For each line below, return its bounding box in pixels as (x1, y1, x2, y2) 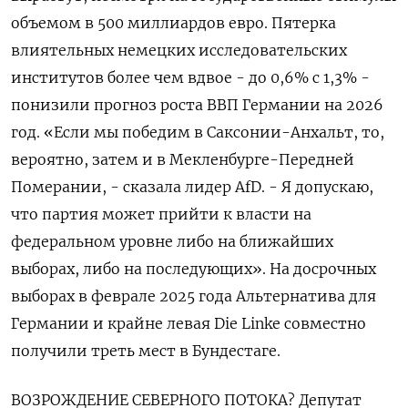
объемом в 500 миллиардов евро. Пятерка (11, 14, 336, 32)
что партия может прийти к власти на (11, 205, 311, 223)
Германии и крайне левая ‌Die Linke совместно (11, 314, 366, 332)
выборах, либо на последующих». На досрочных (11, 260, 376, 278)
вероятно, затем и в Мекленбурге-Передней (11, 150, 354, 168)
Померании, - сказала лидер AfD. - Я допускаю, (11, 178, 373, 196)
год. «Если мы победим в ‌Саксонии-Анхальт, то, (11, 123, 384, 141)
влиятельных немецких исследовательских (11, 41, 347, 59)
